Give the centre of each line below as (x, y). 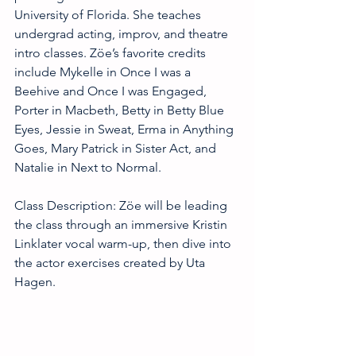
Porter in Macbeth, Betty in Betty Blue (121, 110)
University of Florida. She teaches (109, 15)
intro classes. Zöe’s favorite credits (112, 53)
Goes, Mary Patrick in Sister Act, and (117, 148)
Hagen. (35, 282)
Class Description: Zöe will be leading (122, 205)
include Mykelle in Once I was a (104, 72)
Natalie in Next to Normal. (88, 167)
